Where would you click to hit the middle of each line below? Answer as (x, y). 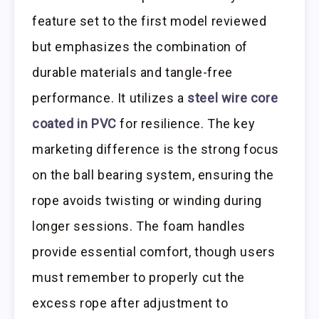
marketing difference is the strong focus (156, 150)
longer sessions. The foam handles (139, 226)
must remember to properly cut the (138, 278)
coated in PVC (74, 124)
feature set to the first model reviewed (150, 21)
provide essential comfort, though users (154, 252)
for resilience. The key (186, 124)
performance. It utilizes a (110, 98)
